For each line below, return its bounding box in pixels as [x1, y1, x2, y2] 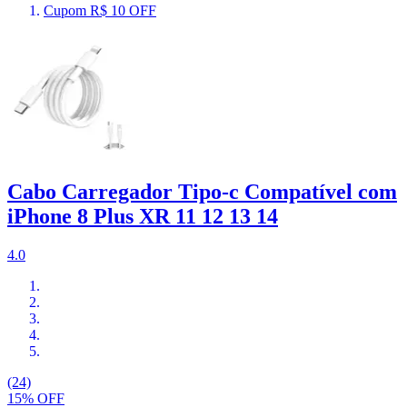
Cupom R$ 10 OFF [44, 2, 156, 18]
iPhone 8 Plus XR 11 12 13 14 [7, 203, 278, 228]
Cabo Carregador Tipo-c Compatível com [7, 179, 397, 203]
